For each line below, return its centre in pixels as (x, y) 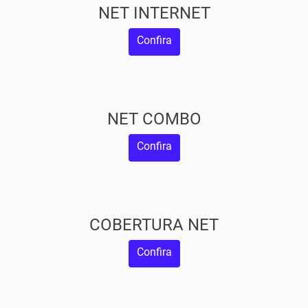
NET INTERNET (154, 13)
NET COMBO (154, 119)
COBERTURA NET (154, 225)
